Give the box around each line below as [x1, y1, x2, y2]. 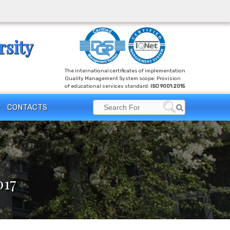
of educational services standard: [65, 83, 150, 89]
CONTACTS [7, 103, 47, 112]
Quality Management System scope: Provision [65, 75, 181, 82]
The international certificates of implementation [65, 68, 185, 74]
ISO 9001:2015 [150, 83, 185, 89]
